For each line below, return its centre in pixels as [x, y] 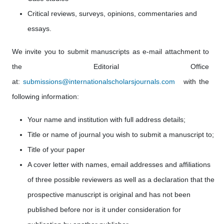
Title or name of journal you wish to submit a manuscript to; [121, 134]
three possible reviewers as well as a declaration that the [125, 179]
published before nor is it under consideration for [104, 209]
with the [192, 81]
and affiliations [188, 164]
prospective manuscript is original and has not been [109, 194]
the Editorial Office [110, 66]
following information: [45, 96]
